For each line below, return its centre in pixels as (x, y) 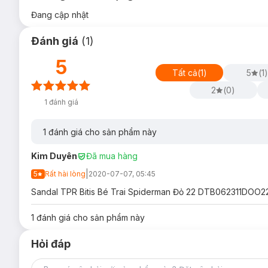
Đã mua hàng (112, 156)
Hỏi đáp (51, 244)
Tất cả (185, 72)
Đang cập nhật (60, 15)
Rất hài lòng (65, 174)
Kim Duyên (54, 156)
